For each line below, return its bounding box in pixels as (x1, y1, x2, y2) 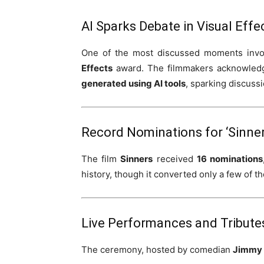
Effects (81, 62, 113, 74)
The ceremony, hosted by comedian (81, 244, 233, 255)
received (153, 153, 197, 164)
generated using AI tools (81, 78, 186, 89)
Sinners (120, 153, 153, 164)
